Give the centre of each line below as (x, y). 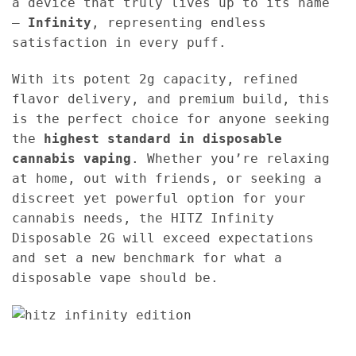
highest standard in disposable (163, 139)
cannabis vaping (72, 159)
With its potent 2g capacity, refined (155, 79)
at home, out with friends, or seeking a (167, 179)
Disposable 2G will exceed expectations (163, 238)
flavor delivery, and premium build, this (171, 99)
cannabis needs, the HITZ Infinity (143, 219)
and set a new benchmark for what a (147, 258)
